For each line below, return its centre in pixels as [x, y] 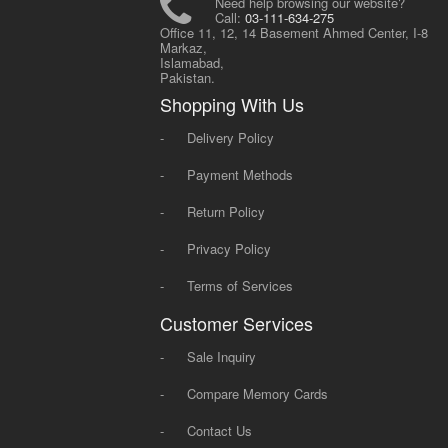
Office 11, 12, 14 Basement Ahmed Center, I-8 [294, 32]
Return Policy [226, 211]
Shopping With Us [232, 104]
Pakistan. [187, 77]
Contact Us [219, 430]
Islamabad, [192, 62]
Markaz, [183, 47]
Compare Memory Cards [257, 393]
